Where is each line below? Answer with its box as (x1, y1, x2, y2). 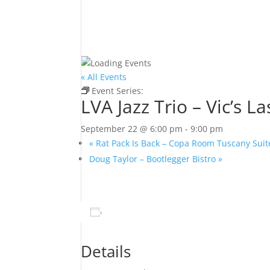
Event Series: (92, 85, 146, 96)
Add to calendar (110, 206, 177, 218)
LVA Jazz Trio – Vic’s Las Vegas (146, 85, 265, 96)
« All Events (81, 71, 127, 83)
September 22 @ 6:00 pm (81, 123, 183, 134)
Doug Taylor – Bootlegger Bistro (89, 153, 219, 165)
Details (81, 240, 131, 262)
